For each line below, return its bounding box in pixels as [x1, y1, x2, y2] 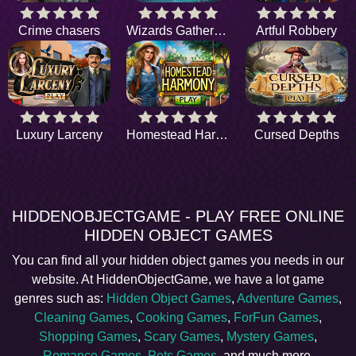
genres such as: [14, 292, 106, 306]
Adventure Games [237, 292, 339, 306]
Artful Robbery [256, 23, 338, 37]
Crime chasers [18, 23, 101, 37]
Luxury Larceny [16, 128, 103, 142]
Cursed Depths [253, 128, 339, 142]
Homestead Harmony [215, 128, 229, 142]
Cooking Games [136, 311, 227, 325]
